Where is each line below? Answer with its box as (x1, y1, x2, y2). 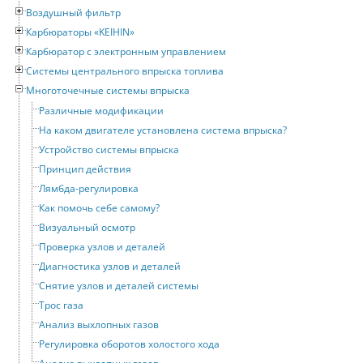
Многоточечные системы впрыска (26, 83, 190, 97)
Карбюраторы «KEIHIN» (26, 24, 135, 39)
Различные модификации (39, 103, 164, 117)
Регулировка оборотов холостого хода (39, 336, 220, 351)
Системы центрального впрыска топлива (26, 63, 224, 78)
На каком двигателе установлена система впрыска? (39, 122, 287, 137)
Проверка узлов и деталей (39, 239, 165, 254)
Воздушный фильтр (26, 5, 121, 19)
